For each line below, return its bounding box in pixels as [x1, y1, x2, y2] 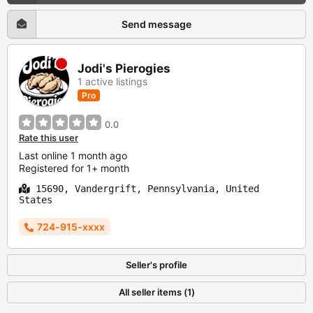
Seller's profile [126, 259, 187, 271]
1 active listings [78, 75, 147, 88]
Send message [122, 18, 191, 31]
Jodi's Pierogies [78, 61, 170, 76]
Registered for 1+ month [19, 162, 129, 175]
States [19, 194, 52, 206]
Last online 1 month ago [19, 150, 127, 162]
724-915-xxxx [37, 221, 105, 233]
